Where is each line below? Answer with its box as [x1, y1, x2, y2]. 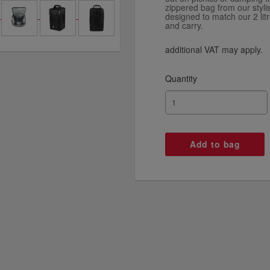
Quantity [165, 72, 197, 84]
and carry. [165, 19, 203, 31]
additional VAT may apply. [165, 43, 263, 55]
